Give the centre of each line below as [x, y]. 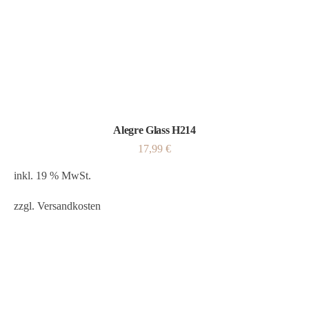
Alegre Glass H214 [154, 130]
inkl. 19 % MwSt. [52, 176]
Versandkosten [69, 206]
